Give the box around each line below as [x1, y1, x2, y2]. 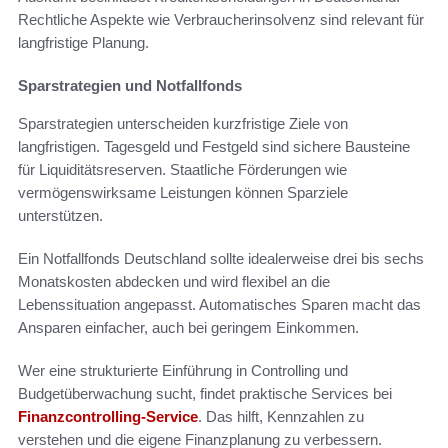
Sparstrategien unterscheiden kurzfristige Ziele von [18, 115, 348, 133]
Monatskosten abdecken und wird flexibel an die [18, 273, 330, 291]
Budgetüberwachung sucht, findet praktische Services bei [18, 385, 392, 403]
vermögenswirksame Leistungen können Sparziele [18, 184, 348, 202]
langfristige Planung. [18, 34, 149, 52]
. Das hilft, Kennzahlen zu [198, 408, 364, 426]
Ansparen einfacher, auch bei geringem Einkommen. [18, 319, 359, 337]
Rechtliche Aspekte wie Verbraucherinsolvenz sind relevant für [18, 11, 424, 29]
